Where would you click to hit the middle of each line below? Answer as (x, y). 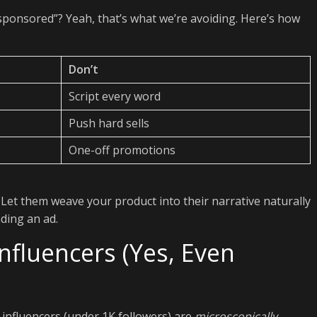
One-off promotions (122, 150)
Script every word (115, 96)
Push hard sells (109, 123)
